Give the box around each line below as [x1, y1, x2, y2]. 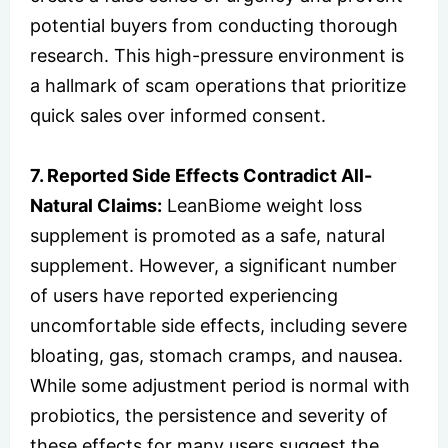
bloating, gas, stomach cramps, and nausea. [30, 344, 403, 366]
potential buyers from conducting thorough [30, 14, 398, 36]
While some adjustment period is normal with [30, 374, 410, 396]
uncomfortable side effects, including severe [30, 314, 407, 336]
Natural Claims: [30, 194, 162, 216]
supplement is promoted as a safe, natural [30, 224, 385, 246]
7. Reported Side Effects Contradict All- [30, 164, 372, 186]
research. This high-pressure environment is [30, 44, 404, 66]
